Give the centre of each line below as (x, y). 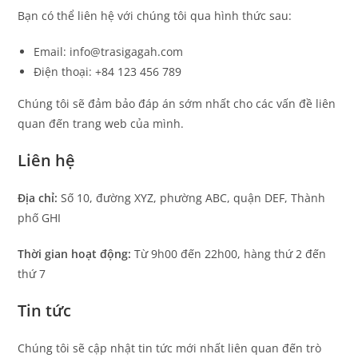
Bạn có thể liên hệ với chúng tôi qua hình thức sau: (155, 15)
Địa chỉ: (38, 197)
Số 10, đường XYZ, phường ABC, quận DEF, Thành (192, 197)
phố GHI (40, 217)
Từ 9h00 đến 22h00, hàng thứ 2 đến (229, 253)
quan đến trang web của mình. (101, 123)
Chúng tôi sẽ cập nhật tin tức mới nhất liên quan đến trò (170, 348)
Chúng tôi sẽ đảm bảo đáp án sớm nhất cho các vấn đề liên (177, 103)
